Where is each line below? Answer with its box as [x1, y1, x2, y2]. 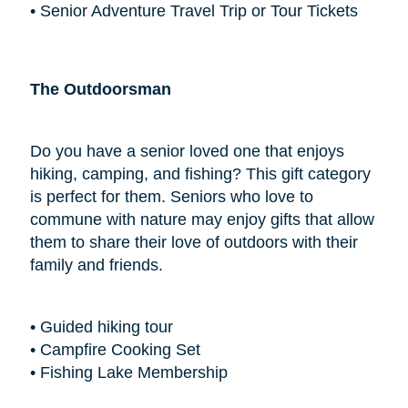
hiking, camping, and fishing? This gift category [29, 164, 371, 183]
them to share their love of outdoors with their [29, 232, 358, 251]
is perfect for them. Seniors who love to [29, 187, 313, 206]
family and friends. [29, 255, 163, 274]
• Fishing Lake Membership [29, 362, 228, 382]
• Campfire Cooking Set [29, 340, 200, 359]
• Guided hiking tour [29, 317, 173, 336]
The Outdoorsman [29, 79, 171, 98]
